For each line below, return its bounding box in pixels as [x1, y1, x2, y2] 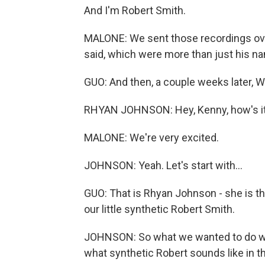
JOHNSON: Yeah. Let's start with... [84, 159, 243, 172]
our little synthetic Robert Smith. [84, 203, 235, 215]
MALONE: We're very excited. [84, 131, 219, 144]
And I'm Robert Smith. [84, 4, 186, 17]
